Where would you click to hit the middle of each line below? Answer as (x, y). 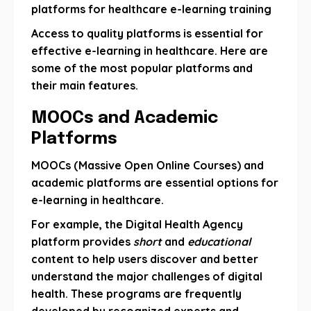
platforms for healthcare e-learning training (151, 9)
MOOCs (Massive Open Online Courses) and (148, 165)
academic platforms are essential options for (155, 183)
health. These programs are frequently (136, 294)
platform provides (82, 242)
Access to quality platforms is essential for (147, 33)
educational (219, 242)
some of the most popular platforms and (142, 68)
